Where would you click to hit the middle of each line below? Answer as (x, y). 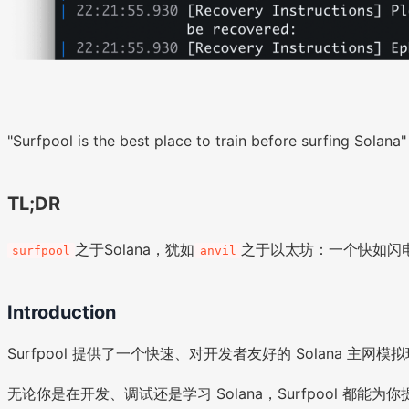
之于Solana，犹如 (135, 250)
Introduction (62, 313)
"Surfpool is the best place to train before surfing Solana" (207, 141)
